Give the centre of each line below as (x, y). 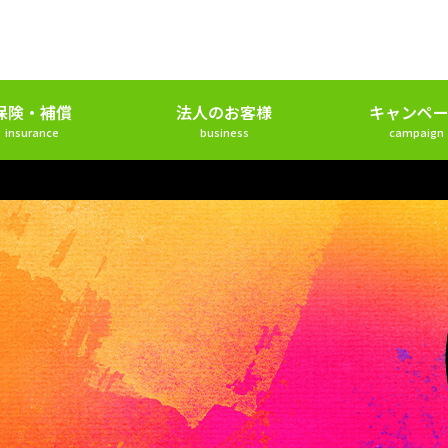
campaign (416, 131)
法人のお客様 (224, 111)
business (224, 131)
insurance (32, 131)
